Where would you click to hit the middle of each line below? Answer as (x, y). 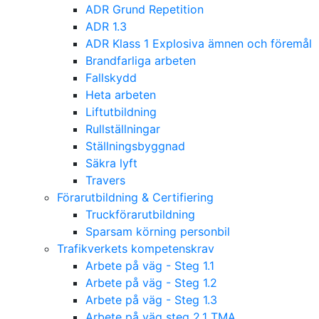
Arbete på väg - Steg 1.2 (151, 283)
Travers (105, 180)
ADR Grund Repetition (145, 9)
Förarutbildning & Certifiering (135, 197)
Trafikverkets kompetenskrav (136, 249)
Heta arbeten (121, 95)
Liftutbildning (121, 112)
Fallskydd (111, 78)
